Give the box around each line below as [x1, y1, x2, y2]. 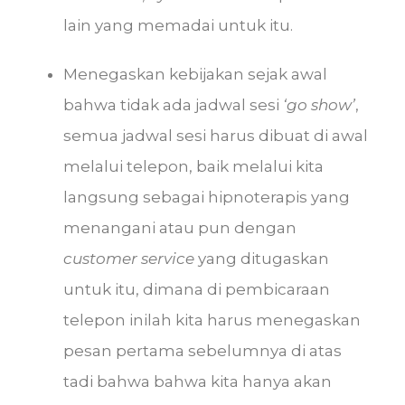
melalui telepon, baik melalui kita [63, 157, 324, 175]
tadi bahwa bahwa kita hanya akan [63, 372, 332, 391]
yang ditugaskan [194, 250, 329, 268]
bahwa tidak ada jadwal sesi [63, 96, 283, 114]
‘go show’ [283, 96, 355, 114]
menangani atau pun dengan [63, 219, 297, 237]
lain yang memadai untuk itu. [63, 16, 293, 34]
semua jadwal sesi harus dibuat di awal [63, 127, 368, 145]
